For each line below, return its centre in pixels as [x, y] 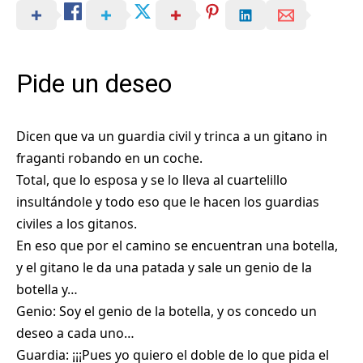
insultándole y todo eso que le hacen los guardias [168, 201]
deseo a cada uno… [75, 333]
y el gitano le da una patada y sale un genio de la [164, 267]
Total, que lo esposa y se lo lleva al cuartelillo [152, 179]
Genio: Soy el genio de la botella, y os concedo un [167, 311]
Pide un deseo [94, 84]
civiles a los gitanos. [77, 223]
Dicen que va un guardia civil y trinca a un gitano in [172, 136]
